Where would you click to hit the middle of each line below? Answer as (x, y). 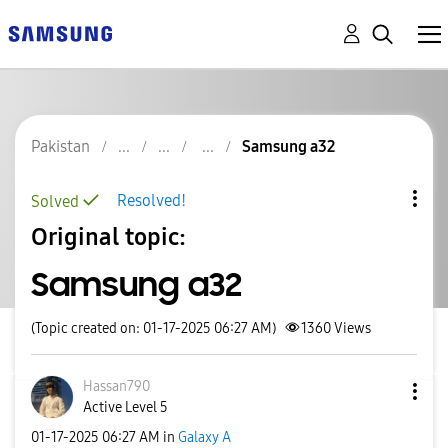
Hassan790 (116, 386)
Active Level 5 (125, 407)
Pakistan (60, 146)
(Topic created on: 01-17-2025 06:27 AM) (153, 328)
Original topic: (108, 236)
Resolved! (151, 200)
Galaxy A (204, 437)
